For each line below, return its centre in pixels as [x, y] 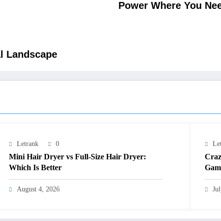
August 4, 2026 [38, 189]
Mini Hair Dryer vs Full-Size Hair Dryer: [78, 157]
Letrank [28, 144]
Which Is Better [36, 168]
